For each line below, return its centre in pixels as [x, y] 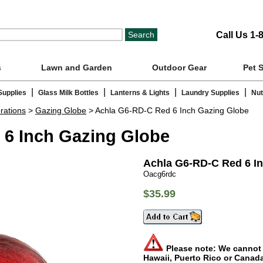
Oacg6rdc [159, 174]
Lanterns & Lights [140, 93]
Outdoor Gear [179, 68]
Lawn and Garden [76, 68]
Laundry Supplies [210, 93]
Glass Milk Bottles [68, 93]
